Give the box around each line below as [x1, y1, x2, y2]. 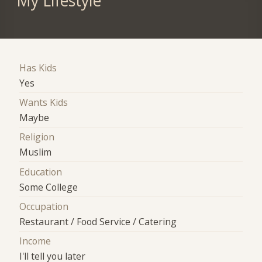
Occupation [19, 199, 69, 213]
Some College [19, 180, 78, 194]
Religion [19, 130, 55, 144]
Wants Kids [19, 95, 68, 109]
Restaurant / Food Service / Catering [19, 215, 177, 228]
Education [19, 165, 63, 178]
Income [19, 235, 51, 248]
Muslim [19, 146, 52, 159]
